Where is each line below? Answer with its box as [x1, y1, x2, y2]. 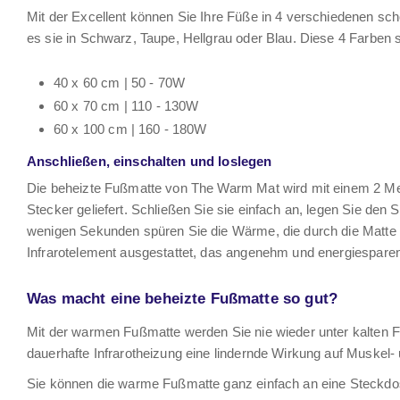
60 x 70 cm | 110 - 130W [54, 98, 199, 113]
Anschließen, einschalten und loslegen [27, 154, 272, 169]
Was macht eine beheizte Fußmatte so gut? [27, 290, 337, 306]
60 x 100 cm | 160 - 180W [54, 121, 207, 137]
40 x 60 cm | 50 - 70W [54, 75, 186, 90]
